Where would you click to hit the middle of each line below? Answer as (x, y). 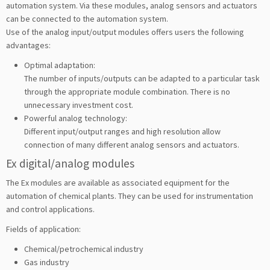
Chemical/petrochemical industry (84, 249)
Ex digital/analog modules (70, 163)
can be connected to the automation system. (88, 18)
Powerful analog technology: (77, 118)
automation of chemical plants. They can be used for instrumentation (130, 196)
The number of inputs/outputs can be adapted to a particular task (142, 78)
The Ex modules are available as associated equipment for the (118, 182)
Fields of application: (43, 229)
